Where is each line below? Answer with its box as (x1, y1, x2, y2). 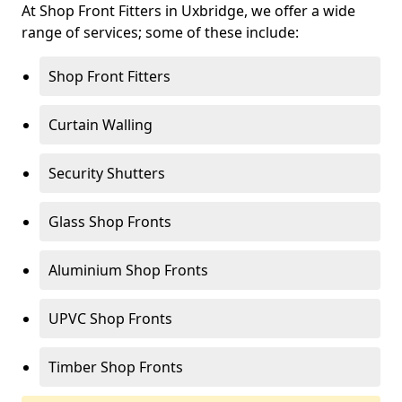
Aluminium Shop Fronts (48, 260, 208, 280)
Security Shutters (48, 163, 165, 183)
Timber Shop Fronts (48, 357, 183, 377)
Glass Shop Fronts (48, 212, 171, 232)
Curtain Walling (48, 115, 153, 135)
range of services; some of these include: (22, 22, 299, 42)
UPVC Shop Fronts (48, 309, 172, 328)
